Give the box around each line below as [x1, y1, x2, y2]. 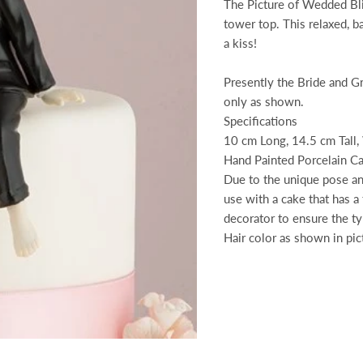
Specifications [223, 113, 297, 129]
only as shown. [223, 94, 304, 109]
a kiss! [223, 36, 257, 51]
